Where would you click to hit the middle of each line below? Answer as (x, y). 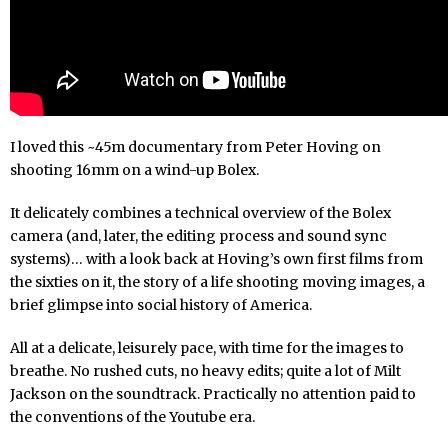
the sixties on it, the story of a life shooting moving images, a (217, 282)
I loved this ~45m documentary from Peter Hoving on (195, 147)
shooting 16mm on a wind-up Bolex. (134, 170)
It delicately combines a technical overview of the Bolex (200, 213)
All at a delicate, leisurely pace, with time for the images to (207, 348)
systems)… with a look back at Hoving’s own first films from (216, 259)
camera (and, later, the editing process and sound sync (198, 236)
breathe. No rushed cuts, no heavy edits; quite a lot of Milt (205, 371)
